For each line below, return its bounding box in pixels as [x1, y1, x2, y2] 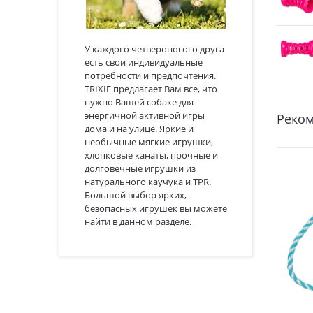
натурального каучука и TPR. [84, 175, 211, 188]
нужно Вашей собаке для [84, 96, 194, 108]
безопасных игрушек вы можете [84, 202, 227, 214]
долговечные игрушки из [84, 162, 196, 175]
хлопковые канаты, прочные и [84, 149, 218, 161]
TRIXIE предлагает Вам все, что [84, 82, 217, 95]
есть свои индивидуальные [84, 56, 203, 68]
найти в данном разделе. [84, 215, 191, 228]
